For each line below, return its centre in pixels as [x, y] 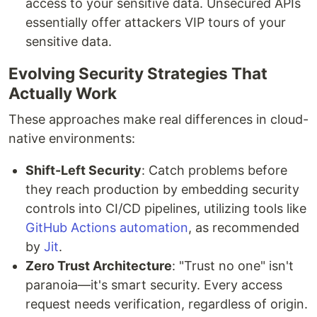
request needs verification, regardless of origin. [167, 304]
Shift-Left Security [83, 171]
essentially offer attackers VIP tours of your [156, 23]
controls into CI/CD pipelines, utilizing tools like [166, 209]
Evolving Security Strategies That [138, 74]
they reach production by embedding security [162, 190]
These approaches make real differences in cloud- [158, 120]
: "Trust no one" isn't [233, 266]
